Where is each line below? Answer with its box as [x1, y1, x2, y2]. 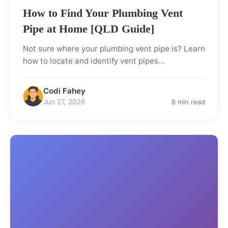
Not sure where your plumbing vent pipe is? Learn [23, 43, 205, 53]
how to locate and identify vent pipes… [23, 55, 164, 66]
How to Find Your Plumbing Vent [23, 6, 183, 19]
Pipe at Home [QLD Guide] [23, 22, 154, 35]
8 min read [172, 97, 205, 106]
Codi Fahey [43, 85, 85, 96]
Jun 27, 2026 [43, 97, 85, 106]
